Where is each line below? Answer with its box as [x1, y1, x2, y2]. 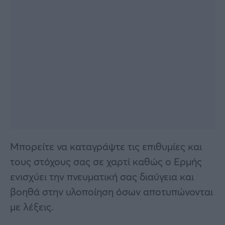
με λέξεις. [10, 199, 54, 213]
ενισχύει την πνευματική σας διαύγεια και [10, 169, 194, 183]
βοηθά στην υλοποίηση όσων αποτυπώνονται [10, 184, 213, 198]
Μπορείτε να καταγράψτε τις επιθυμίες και [10, 139, 202, 153]
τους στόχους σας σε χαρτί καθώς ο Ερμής [10, 154, 202, 168]
